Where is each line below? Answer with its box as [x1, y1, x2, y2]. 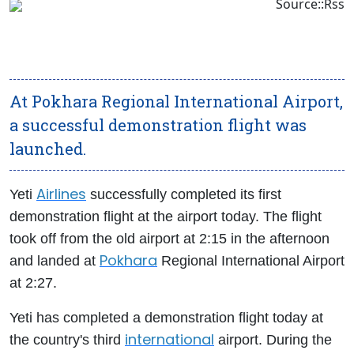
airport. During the [214, 332, 332, 348]
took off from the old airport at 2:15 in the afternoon [9, 231, 330, 247]
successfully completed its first [86, 186, 281, 202]
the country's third [9, 332, 125, 348]
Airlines [36, 184, 86, 204]
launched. [9, 138, 86, 159]
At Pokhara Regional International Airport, [9, 91, 343, 111]
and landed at [9, 253, 100, 269]
